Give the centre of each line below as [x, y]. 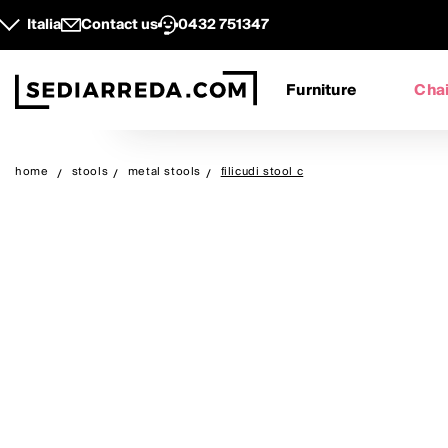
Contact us [119, 25]
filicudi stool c [262, 171]
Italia [44, 25]
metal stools [164, 171]
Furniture [321, 90]
